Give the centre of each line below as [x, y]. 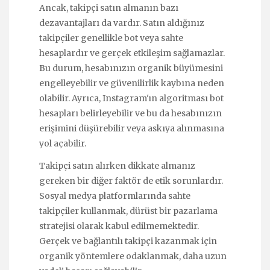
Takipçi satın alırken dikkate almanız [117, 165]
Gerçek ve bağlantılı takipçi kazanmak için [128, 241]
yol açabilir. [63, 144]
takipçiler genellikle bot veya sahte [111, 38]
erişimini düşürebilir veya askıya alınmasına [132, 129]
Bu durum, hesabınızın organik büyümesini [131, 68]
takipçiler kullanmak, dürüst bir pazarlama [128, 211]
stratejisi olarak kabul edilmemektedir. [119, 226]
